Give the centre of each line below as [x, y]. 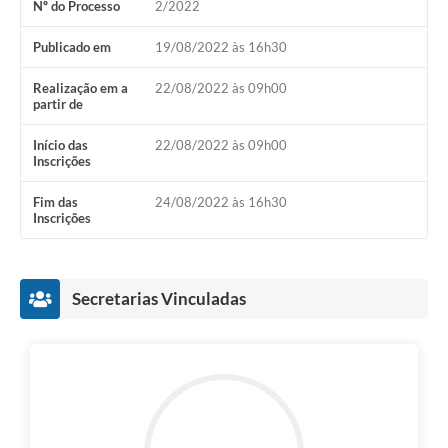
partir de [58, 104]
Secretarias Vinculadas [159, 299]
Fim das [55, 202]
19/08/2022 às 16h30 [220, 47]
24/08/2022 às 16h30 [220, 202]
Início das [60, 145]
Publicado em [72, 47]
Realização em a [80, 88]
